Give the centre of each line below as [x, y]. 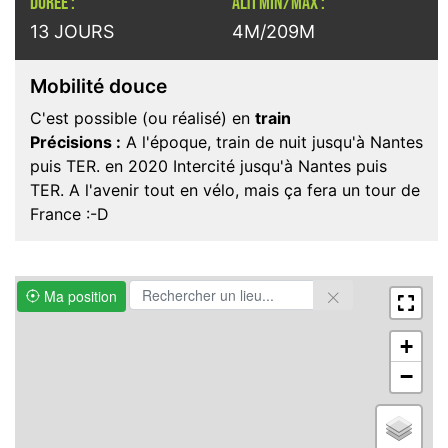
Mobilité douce [98, 86]
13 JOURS [72, 32]
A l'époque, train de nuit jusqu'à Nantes [272, 142]
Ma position [78, 295]
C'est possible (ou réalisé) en [142, 118]
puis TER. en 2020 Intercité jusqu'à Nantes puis [208, 166]
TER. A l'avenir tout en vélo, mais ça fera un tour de [225, 190]
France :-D [69, 214]
